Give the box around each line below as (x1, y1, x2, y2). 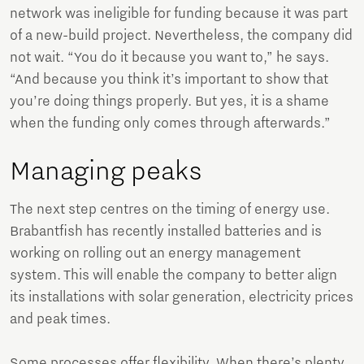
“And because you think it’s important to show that (10, 71, 328, 89)
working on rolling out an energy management (10, 245, 301, 262)
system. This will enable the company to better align (10, 267, 337, 284)
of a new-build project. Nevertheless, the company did (10, 28, 353, 45)
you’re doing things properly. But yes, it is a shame (10, 93, 329, 110)
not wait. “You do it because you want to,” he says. (10, 50, 329, 67)
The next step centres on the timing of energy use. (10, 201, 330, 219)
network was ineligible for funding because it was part (10, 6, 348, 23)
